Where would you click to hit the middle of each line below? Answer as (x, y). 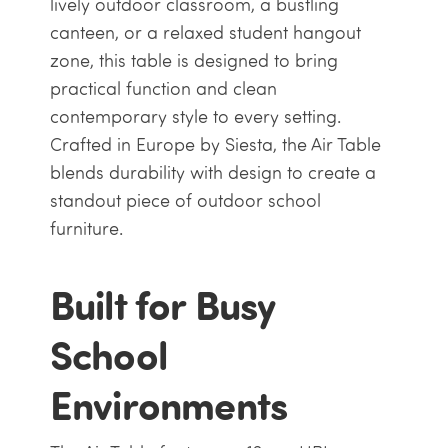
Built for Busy (162, 304)
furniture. (86, 229)
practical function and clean (163, 89)
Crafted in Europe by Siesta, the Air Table (215, 145)
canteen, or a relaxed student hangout (205, 33)
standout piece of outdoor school (185, 201)
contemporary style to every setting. (195, 117)
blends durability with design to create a (212, 173)
